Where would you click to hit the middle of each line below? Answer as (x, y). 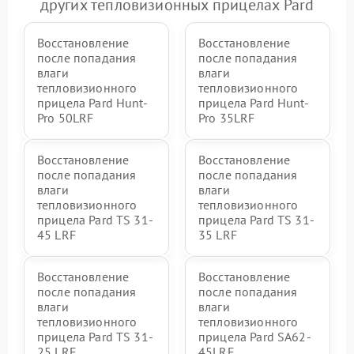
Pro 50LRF (66, 118)
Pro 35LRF (227, 118)
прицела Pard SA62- (255, 337)
